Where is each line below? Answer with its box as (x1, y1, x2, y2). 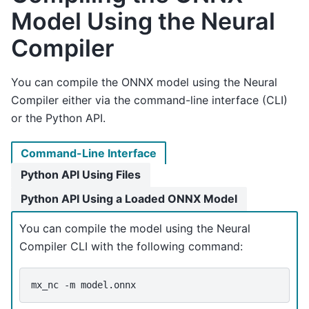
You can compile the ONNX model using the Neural (11, 75, 277, 90)
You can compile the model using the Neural (19, 221, 250, 235)
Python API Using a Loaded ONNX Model (21, 191, 237, 206)
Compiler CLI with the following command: (19, 239, 243, 253)
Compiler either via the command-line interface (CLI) (11, 93, 288, 108)
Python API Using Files (21, 167, 141, 181)
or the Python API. (11, 111, 106, 126)
